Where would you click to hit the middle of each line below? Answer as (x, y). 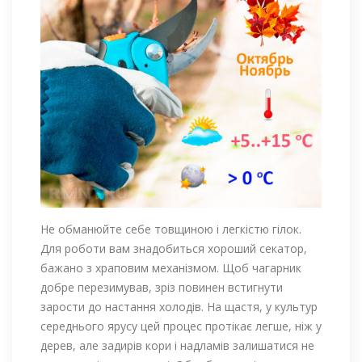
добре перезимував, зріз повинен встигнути (162, 288)
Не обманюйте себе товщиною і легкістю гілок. (171, 229)
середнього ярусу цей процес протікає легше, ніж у (181, 326)
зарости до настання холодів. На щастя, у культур (179, 307)
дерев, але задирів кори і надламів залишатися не (177, 346)
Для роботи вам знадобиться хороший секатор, (174, 249)
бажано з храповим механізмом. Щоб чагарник (171, 268)
